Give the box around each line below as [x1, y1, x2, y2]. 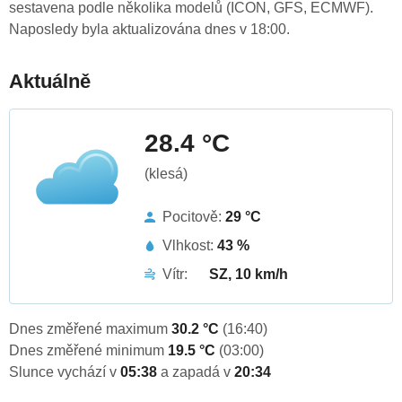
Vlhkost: [162, 238, 217, 254]
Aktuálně [9, 70, 91, 93]
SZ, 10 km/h [209, 267, 288, 283]
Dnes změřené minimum [9, 343, 168, 359]
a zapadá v [161, 364, 234, 380]
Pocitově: [162, 209, 225, 225]
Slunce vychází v [9, 364, 120, 380]
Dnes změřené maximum [9, 321, 171, 337]
